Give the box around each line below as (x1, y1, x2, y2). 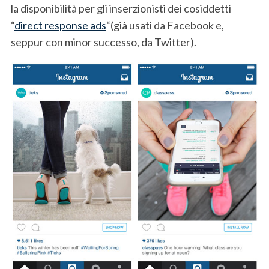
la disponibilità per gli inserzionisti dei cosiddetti (10, 1, 231, 15)
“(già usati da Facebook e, (106, 18, 224, 32)
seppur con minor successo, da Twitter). (10, 35, 196, 49)
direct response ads (14, 18, 106, 32)
